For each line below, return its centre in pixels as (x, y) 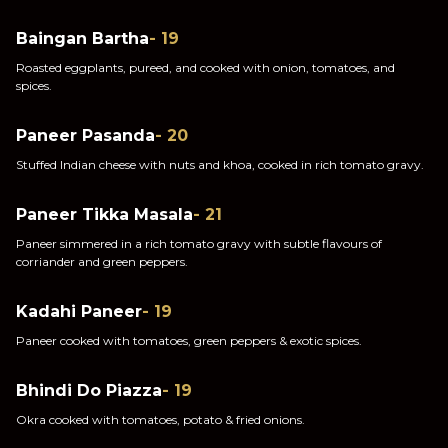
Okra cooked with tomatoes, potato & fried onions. (160, 419)
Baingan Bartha (82, 38)
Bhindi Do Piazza (89, 390)
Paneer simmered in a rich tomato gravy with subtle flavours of (199, 243)
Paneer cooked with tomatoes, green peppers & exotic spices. (189, 340)
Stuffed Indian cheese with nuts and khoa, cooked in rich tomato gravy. (220, 164)
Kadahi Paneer (79, 311)
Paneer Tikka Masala (104, 214)
